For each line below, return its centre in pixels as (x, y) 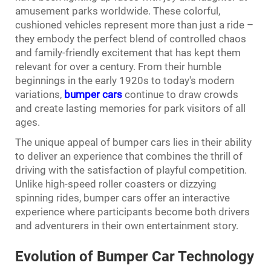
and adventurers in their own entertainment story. (127, 226)
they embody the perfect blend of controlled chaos (131, 39)
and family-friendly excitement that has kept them (128, 53)
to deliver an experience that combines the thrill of (129, 156)
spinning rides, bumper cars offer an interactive (122, 198)
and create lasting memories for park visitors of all (130, 108)
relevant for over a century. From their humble (118, 67)
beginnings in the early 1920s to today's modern (125, 80)
